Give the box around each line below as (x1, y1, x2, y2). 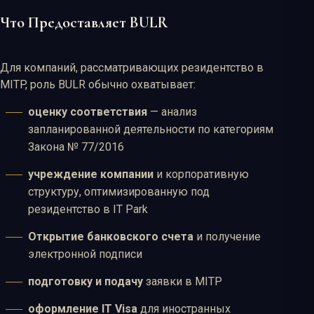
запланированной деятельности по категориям (28, 123, 273, 137)
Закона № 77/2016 (28, 140, 124, 154)
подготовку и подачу (28, 275, 143, 289)
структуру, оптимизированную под (28, 185, 210, 199)
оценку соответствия (28, 105, 147, 119)
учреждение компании (28, 168, 153, 182)
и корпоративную (153, 168, 249, 182)
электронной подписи (28, 247, 142, 261)
